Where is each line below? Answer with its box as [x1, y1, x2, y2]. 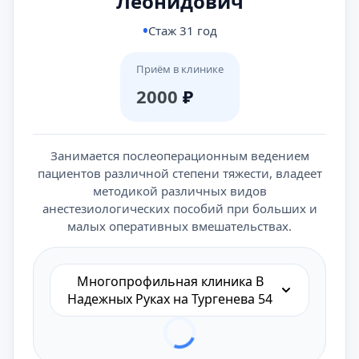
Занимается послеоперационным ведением [50, 147, 309, 163]
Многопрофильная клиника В [76, 272, 264, 290]
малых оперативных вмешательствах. [67, 218, 292, 234]
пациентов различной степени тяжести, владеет [37, 165, 322, 181]
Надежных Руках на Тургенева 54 [67, 290, 272, 308]
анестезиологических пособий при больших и [42, 200, 317, 216]
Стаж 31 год [147, 22, 217, 38]
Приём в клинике [135, 62, 224, 76]
